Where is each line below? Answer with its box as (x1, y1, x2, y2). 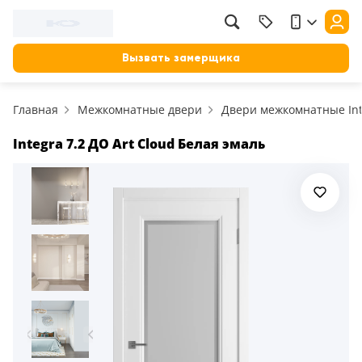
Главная (13, 102, 58, 117)
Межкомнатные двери (78, 102, 202, 117)
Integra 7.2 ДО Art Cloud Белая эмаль (13, 135, 265, 153)
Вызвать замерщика (122, 52, 240, 64)
